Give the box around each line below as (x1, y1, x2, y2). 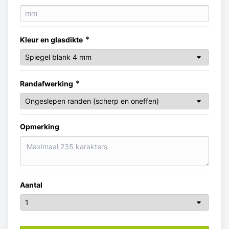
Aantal (20, 180, 42, 189)
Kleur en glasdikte (20, 35, 83, 44)
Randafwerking (20, 79, 73, 88)
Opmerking (20, 122, 59, 131)
